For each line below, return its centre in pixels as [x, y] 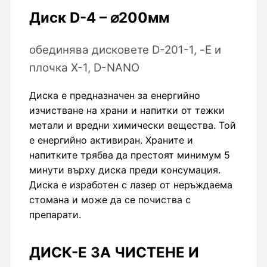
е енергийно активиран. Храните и [111, 140]
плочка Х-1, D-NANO [84, 68]
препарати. [55, 214]
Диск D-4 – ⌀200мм [99, 18]
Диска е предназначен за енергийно [115, 95]
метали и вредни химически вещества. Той [133, 125]
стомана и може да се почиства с [110, 199]
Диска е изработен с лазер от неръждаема [131, 184]
